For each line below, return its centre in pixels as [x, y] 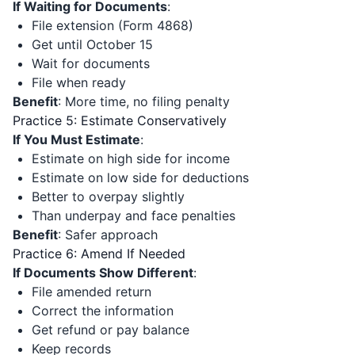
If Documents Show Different [103, 273]
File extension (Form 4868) [113, 25]
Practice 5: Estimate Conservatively [120, 120]
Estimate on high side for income [131, 158]
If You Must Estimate [76, 139]
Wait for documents [91, 63]
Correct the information [103, 311]
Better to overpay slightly [108, 197]
